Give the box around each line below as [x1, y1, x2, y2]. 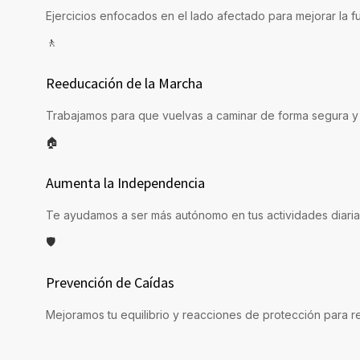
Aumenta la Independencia [46, 174, 205, 193]
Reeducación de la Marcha [46, 74, 202, 93]
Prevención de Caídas [46, 273, 174, 292]
